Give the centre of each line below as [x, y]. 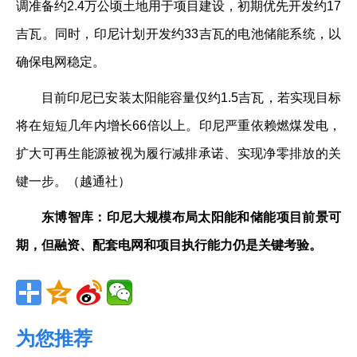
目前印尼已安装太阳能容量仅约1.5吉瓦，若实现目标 [191, 98]
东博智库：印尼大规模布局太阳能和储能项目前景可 [191, 217]
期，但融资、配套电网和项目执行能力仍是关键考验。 [169, 245]
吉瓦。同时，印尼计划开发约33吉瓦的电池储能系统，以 [178, 34]
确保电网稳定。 [61, 62]
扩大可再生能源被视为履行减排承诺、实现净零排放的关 [178, 153]
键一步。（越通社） [73, 181]
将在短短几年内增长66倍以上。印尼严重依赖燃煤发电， [178, 126]
